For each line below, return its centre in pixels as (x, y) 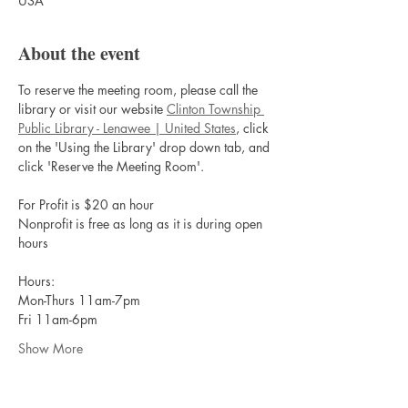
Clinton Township (215, 109)
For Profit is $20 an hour (86, 204)
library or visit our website (92, 109)
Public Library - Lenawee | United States (127, 128)
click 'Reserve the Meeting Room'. (111, 166)
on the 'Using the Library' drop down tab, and (146, 147)
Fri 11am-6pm (58, 319)
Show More (51, 348)
